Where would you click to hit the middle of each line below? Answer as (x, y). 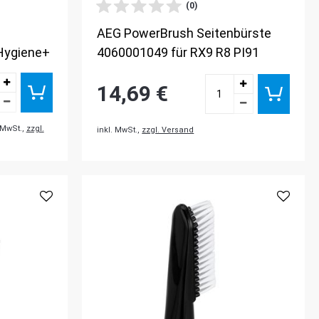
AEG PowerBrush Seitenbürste (184, 33)
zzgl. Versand (168, 130)
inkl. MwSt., (120, 130)
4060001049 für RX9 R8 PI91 (178, 52)
